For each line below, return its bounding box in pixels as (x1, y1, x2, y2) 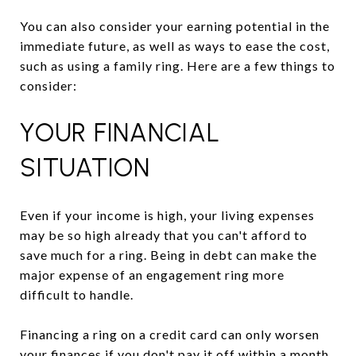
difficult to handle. (20, 286, 133, 302)
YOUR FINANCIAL (20, 118, 220, 148)
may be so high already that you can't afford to (20, 226, 308, 242)
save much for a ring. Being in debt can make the (20, 246, 317, 262)
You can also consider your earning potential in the (20, 18, 330, 33)
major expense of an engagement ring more (20, 266, 284, 282)
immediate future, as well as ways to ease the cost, (20, 38, 330, 53)
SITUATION (20, 153, 150, 183)
